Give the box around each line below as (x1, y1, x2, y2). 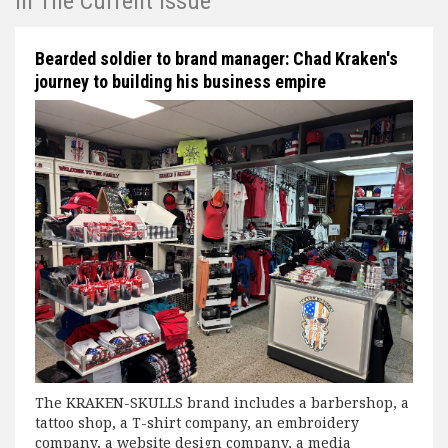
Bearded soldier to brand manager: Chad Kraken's (35, 47, 398, 69)
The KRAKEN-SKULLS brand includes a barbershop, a (35, 393, 409, 413)
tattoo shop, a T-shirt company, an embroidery (35, 413, 359, 433)
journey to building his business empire (35, 70, 326, 92)
